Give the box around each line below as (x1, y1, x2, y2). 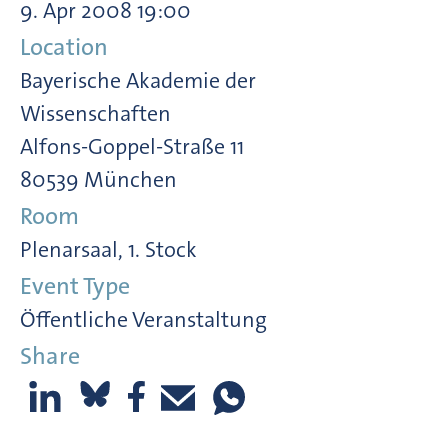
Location (20, 30, 108, 63)
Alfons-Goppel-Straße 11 (20, 131, 244, 161)
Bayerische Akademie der (20, 65, 256, 95)
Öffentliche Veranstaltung (20, 304, 267, 334)
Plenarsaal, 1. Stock (20, 234, 197, 264)
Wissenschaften (20, 98, 171, 128)
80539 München (20, 164, 177, 194)
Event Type (20, 269, 130, 302)
